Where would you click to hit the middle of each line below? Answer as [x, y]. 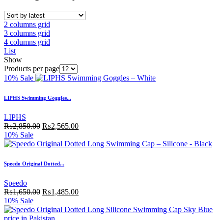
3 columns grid [27, 33]
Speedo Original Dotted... [34, 163]
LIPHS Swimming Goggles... [38, 97]
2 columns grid [27, 24]
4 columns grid [27, 42]
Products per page [32, 68]
